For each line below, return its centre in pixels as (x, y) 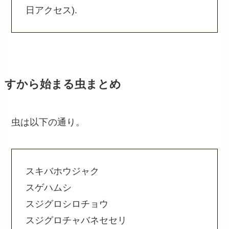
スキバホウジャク (63, 171)
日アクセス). (52, 10)
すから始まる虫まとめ (63, 85)
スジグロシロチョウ (67, 204)
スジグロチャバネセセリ (76, 220)
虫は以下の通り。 (48, 122)
